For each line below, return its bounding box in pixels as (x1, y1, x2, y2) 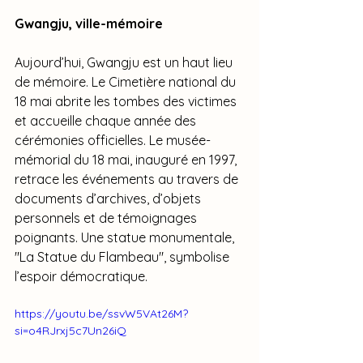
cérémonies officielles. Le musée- (15, 132, 211, 148)
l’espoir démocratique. (15, 268, 147, 284)
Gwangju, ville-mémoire (15, 15, 163, 32)
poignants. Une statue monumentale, (15, 229, 237, 246)
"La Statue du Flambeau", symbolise (15, 249, 233, 265)
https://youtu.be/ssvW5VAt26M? (15, 306, 188, 321)
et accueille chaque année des (15, 113, 199, 129)
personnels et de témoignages (15, 210, 200, 226)
